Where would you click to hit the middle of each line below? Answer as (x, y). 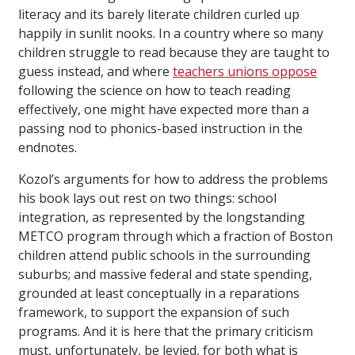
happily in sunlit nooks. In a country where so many (171, 34)
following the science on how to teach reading (155, 91)
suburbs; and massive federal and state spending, (165, 275)
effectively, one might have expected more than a (164, 110)
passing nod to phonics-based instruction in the (160, 129)
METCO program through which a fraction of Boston (176, 237)
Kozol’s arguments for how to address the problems (173, 179)
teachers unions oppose (245, 72)
